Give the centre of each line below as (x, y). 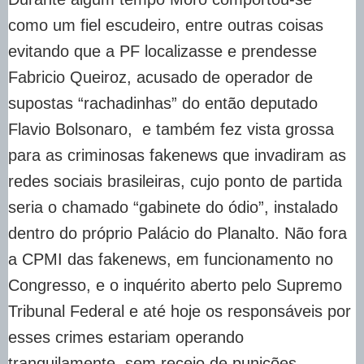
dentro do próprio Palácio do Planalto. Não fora (178, 233)
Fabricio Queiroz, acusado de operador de (160, 77)
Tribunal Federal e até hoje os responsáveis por (180, 311)
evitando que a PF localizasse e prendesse (162, 51)
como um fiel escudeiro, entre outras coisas (166, 25)
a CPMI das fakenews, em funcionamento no (171, 259)
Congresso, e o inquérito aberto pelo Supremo (175, 285)
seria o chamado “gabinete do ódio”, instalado (173, 207)
